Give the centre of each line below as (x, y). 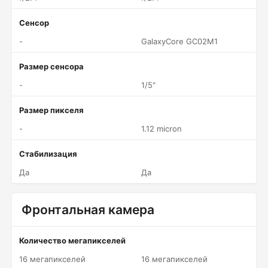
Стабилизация (48, 154)
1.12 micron (162, 129)
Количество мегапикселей (72, 240)
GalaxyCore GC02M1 (179, 41)
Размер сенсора (51, 66)
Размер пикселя (51, 110)
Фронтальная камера (88, 210)
